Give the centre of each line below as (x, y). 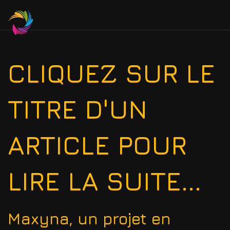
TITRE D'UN (78, 109)
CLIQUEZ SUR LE (111, 73)
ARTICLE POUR (97, 145)
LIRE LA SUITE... (104, 181)
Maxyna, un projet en (89, 219)
